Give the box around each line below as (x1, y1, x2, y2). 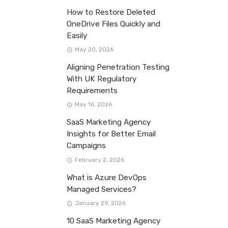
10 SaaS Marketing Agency (67, 216, 160, 225)
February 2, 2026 (74, 156, 124, 163)
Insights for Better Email (67, 129, 156, 139)
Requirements (67, 86, 118, 96)
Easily (67, 31, 87, 41)
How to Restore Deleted (67, 8, 155, 17)
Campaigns (67, 141, 106, 151)
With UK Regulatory (67, 74, 136, 84)
